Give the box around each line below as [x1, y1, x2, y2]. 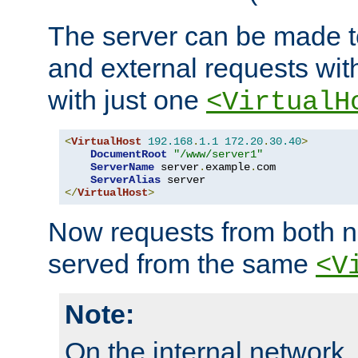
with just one [48, 85, 206, 116]
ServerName [90, 161, 154, 174]
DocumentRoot [90, 148, 167, 161]
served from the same [48, 249, 316, 280]
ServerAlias [90, 173, 161, 187]
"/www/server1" [173, 148, 263, 161]
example [205, 161, 250, 174]
